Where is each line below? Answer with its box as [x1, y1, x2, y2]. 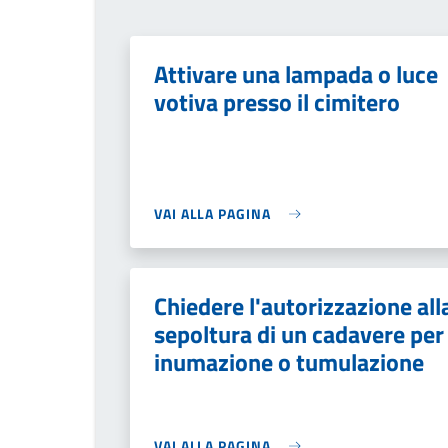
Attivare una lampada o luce [154, 56, 438, 92]
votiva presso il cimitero [154, 84, 400, 120]
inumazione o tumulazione [154, 344, 424, 380]
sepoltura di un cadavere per [154, 316, 444, 352]
